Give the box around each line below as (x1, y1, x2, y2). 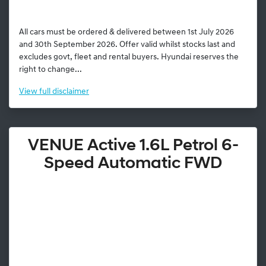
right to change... (19, 65, 82, 74)
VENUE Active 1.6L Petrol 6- (27, 137, 239, 154)
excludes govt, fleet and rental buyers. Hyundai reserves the (19, 52, 239, 62)
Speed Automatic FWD (44, 155, 222, 172)
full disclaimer (39, 87, 89, 96)
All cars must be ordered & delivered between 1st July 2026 (19, 27, 234, 37)
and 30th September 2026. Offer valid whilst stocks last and (19, 40, 235, 49)
